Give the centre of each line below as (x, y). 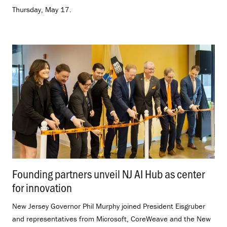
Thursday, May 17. (42, 9)
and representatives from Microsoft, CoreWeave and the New (111, 219)
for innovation (42, 187)
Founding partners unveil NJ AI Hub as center (108, 174)
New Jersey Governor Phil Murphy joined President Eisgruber (109, 206)
